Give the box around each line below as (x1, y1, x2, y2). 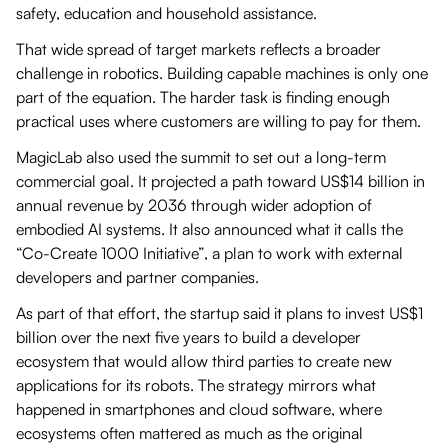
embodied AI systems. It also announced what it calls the (16, 218, 403, 239)
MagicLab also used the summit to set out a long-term (16, 146, 386, 167)
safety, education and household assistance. (16, 2, 317, 23)
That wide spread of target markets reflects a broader (16, 38, 381, 59)
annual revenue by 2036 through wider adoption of (16, 194, 372, 215)
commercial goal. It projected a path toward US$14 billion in (16, 170, 425, 191)
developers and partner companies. (16, 266, 259, 287)
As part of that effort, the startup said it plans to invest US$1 (16, 302, 423, 323)
